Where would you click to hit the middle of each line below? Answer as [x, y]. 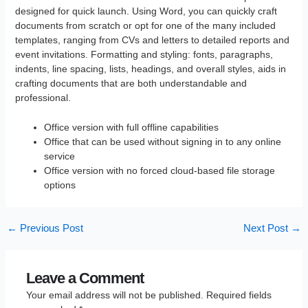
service [59, 156]
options [59, 185]
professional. [43, 97]
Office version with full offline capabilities [131, 127]
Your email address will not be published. [114, 295]
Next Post [267, 228]
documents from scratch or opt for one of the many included [145, 25]
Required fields [239, 295]
